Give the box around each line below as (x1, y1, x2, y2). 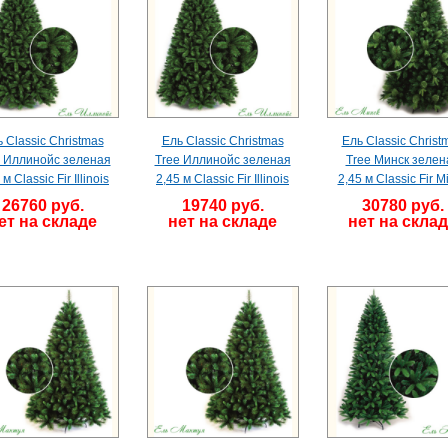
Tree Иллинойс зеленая (154, 153, 291, 167)
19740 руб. (181, 197, 264, 214)
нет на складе (168, 213, 277, 230)
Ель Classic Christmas (161, 134, 284, 148)
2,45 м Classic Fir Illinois (156, 172, 289, 186)
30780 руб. (361, 197, 444, 214)
